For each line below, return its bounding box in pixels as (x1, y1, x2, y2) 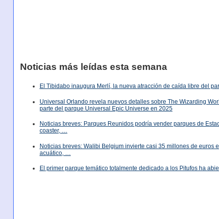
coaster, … (39, 127, 67, 134)
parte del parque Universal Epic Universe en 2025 (39, 105, 173, 112)
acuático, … (39, 149, 71, 156)
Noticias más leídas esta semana (20, 61, 167, 72)
